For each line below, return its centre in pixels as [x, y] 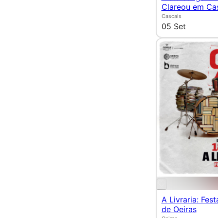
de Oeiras [179, 209]
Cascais [171, 16]
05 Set [173, 27]
